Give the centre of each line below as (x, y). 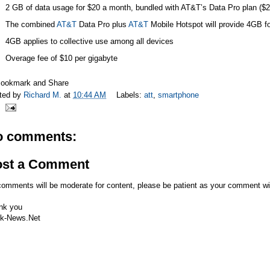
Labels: (130, 95)
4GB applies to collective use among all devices (89, 41)
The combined (31, 25)
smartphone (178, 95)
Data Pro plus (102, 25)
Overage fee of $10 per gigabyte (61, 58)
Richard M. (44, 95)
